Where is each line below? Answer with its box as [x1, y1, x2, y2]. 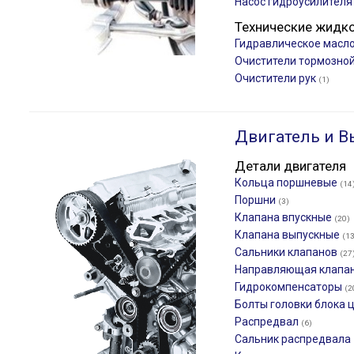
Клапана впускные [235, 211, 334, 224]
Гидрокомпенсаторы [235, 281, 345, 293]
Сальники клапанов [235, 246, 340, 258]
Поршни [235, 194, 278, 206]
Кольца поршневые [235, 176, 340, 189]
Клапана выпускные [235, 228, 342, 241]
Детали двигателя [235, 158, 346, 174]
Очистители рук [235, 72, 318, 85]
